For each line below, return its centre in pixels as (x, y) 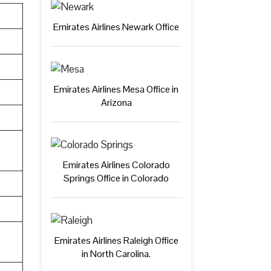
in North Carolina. (116, 253)
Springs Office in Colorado (116, 178)
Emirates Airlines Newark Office (116, 27)
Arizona (116, 102)
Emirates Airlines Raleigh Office (116, 240)
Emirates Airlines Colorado (116, 165)
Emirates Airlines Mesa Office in (116, 89)
